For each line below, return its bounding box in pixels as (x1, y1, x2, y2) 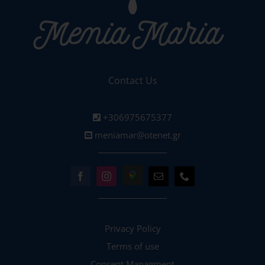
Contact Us (108, 74, 157, 88)
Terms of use (106, 240, 159, 253)
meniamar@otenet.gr (92, 129, 181, 141)
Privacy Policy (104, 222, 161, 235)
